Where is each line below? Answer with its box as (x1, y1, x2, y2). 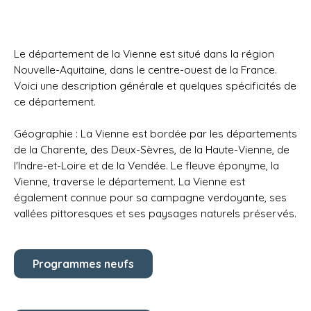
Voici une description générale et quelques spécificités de (14, 78, 296, 92)
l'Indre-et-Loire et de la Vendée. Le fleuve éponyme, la (14, 158, 279, 172)
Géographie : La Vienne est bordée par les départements (14, 126, 297, 140)
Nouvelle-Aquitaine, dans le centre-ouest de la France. (14, 62, 277, 76)
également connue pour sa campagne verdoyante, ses (14, 190, 287, 204)
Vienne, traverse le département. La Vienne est (14, 174, 245, 188)
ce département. (14, 94, 96, 108)
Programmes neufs (33, 256, 134, 271)
